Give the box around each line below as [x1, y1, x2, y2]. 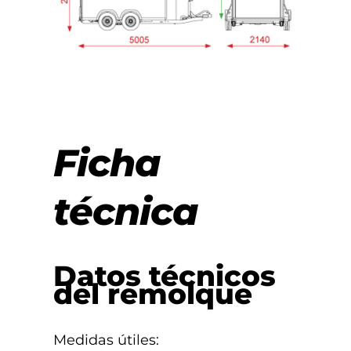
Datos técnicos [53, 258, 276, 293]
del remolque [53, 276, 252, 311]
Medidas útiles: [53, 331, 159, 349]
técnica [53, 188, 197, 234]
